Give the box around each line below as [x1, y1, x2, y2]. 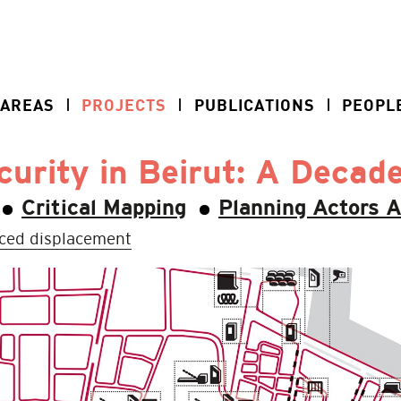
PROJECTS [81, 95, 167, 115]
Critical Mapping [21, 200, 186, 219]
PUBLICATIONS [193, 95, 315, 115]
